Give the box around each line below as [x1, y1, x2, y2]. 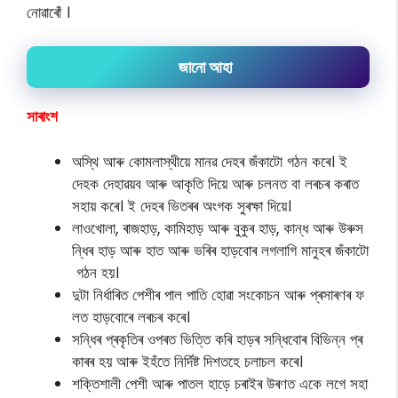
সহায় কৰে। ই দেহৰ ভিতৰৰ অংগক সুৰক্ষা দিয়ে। [72, 195, 291, 217]
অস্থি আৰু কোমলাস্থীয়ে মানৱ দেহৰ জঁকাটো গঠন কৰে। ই [72, 150, 347, 172]
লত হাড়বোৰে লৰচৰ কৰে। [72, 306, 190, 328]
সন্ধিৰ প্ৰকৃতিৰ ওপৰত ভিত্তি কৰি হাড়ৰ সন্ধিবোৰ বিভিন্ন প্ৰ [72, 328, 362, 350]
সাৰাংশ [27, 106, 58, 127]
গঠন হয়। [72, 261, 119, 283]
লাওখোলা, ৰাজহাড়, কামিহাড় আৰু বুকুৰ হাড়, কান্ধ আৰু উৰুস [72, 217, 363, 239]
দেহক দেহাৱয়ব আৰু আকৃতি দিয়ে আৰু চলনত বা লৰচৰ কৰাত [72, 172, 359, 195]
